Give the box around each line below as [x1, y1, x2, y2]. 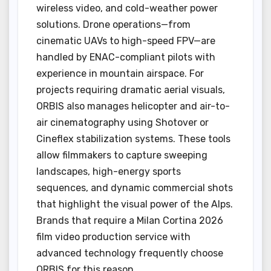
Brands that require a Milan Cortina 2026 [36, 214, 223, 226]
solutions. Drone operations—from [36, 18, 191, 30]
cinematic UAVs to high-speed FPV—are [36, 34, 215, 47]
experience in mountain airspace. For [36, 67, 204, 79]
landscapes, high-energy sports [36, 165, 181, 177]
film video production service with [36, 230, 191, 243]
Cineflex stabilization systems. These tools [36, 132, 230, 145]
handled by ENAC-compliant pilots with [36, 51, 215, 63]
